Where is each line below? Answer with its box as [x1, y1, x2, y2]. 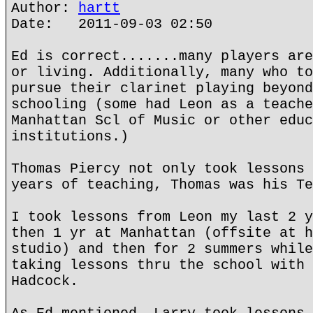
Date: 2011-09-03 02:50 [11, 16, 212, 32]
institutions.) [11, 129, 129, 145]
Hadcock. [11, 273, 78, 289]
